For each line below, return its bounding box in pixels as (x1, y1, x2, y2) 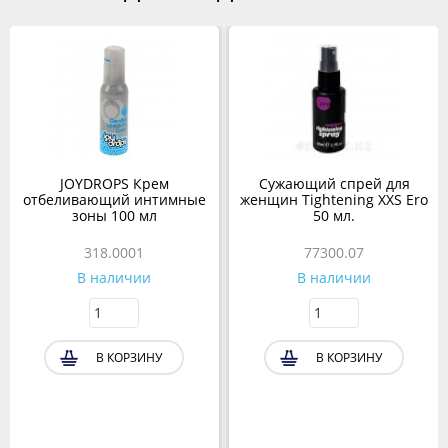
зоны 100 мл (71, 206, 157, 226)
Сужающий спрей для (258, 174, 410, 194)
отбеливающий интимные (22, 190, 206, 210)
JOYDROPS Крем (59, 174, 169, 194)
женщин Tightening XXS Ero (240, 190, 428, 210)
